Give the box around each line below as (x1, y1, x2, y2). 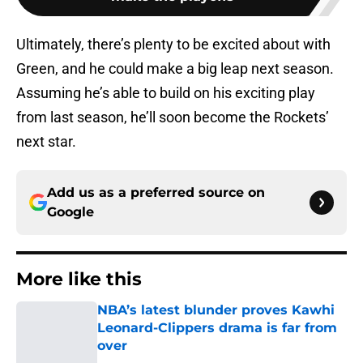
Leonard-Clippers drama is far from (97, 320, 337, 336)
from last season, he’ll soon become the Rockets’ (16, 109, 329, 126)
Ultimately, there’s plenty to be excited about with (16, 36, 331, 53)
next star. (16, 133, 76, 151)
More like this (16, 268, 142, 291)
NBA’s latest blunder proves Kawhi (97, 302, 335, 318)
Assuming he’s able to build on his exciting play (16, 84, 315, 102)
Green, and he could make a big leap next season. (16, 60, 334, 78)
